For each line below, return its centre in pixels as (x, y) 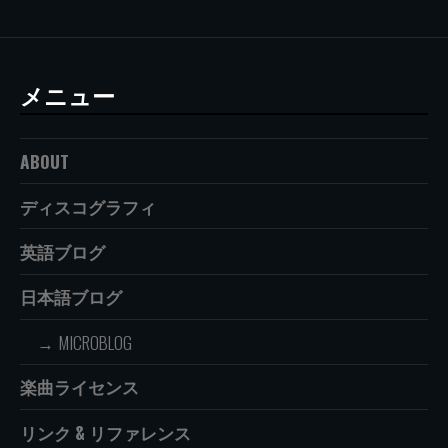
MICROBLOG (95, 341)
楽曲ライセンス (79, 386)
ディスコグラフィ (88, 205)
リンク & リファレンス (105, 431)
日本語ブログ (71, 296)
